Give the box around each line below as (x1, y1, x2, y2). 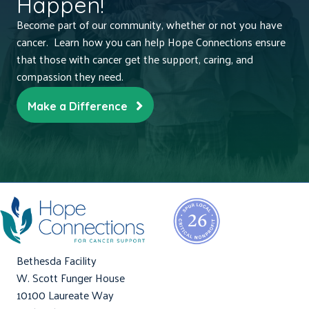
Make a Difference (28, 99, 130, 114)
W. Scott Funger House (17, 268, 125, 288)
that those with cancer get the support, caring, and (17, 49, 253, 70)
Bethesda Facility (17, 250, 97, 271)
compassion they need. (17, 66, 123, 87)
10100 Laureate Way (17, 285, 114, 306)
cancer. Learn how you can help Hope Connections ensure (17, 32, 286, 52)
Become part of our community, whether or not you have (17, 14, 282, 35)
